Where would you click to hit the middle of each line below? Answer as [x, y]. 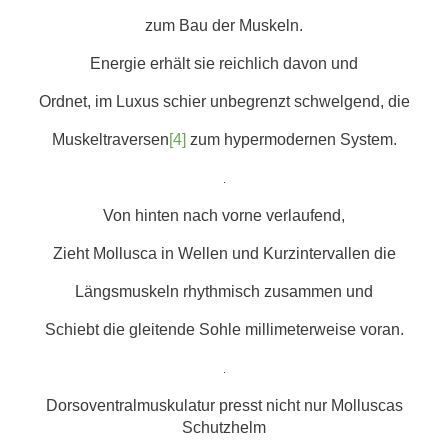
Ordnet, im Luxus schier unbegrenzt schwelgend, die [224, 102]
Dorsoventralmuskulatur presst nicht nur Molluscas [224, 406]
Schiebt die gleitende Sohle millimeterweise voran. [224, 330]
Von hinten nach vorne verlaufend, [224, 216]
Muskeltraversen [110, 140]
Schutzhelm [224, 428]
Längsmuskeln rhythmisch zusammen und [224, 292]
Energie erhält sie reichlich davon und [224, 64]
